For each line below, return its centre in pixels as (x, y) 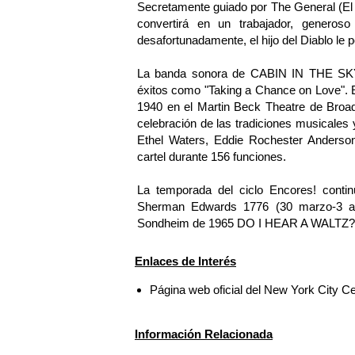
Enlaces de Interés (185, 261)
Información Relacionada (204, 334)
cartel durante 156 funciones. (211, 157)
